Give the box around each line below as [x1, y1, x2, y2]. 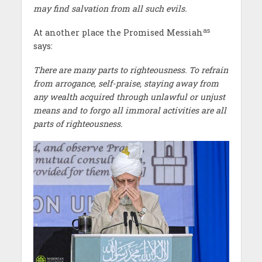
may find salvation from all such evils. [33, 3, 187, 14]
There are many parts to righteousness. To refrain [33, 64, 228, 75]
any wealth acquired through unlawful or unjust [33, 91, 225, 102]
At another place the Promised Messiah [33, 26, 203, 38]
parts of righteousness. [33, 118, 122, 129]
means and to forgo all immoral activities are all [33, 104, 226, 116]
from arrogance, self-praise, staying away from [33, 77, 219, 89]
